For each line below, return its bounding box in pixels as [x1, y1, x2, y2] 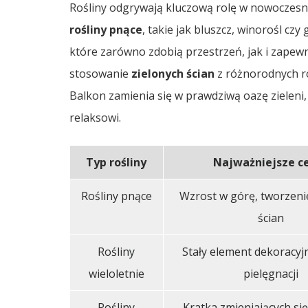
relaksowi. [69, 110, 121, 125]
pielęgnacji [243, 266, 299, 281]
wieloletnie [88, 266, 144, 281]
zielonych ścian [131, 66, 214, 81]
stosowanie [69, 66, 131, 81]
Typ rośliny [86, 155, 147, 170]
